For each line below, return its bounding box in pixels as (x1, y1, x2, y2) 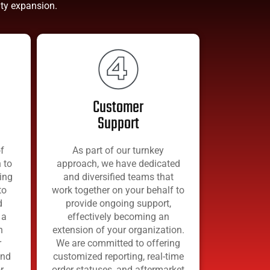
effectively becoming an (67, 210, 169, 222)
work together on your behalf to (52, 184, 184, 196)
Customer (93, 94, 143, 121)
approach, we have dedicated (56, 157, 180, 169)
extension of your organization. (52, 224, 184, 236)
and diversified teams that (63, 171, 174, 183)
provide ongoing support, (65, 197, 171, 209)
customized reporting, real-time (52, 250, 184, 262)
